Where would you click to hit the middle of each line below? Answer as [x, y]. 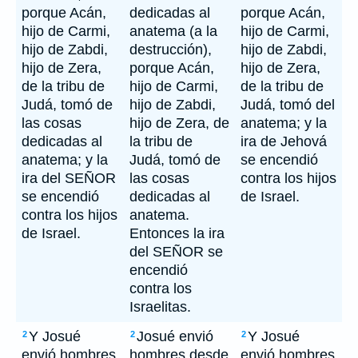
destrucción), [171, 50]
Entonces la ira [177, 233]
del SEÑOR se [176, 252]
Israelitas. [160, 307]
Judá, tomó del [288, 105]
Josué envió [175, 336]
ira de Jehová [284, 141]
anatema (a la [173, 31]
